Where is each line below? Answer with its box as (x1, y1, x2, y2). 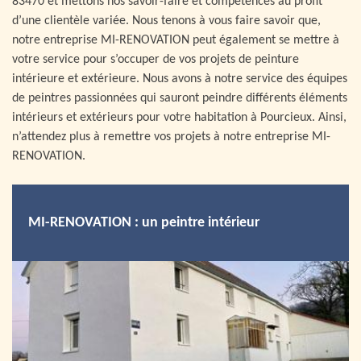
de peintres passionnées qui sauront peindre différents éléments (12, 92, 347, 105)
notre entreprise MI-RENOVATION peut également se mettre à (12, 34, 339, 47)
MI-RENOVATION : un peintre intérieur (28, 215, 259, 230)
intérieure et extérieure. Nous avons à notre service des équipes (12, 73, 347, 85)
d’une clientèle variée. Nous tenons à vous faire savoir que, (12, 15, 321, 27)
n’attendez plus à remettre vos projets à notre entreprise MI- (12, 131, 330, 143)
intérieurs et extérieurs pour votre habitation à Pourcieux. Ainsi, (12, 111, 346, 124)
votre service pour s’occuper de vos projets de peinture (12, 53, 299, 66)
